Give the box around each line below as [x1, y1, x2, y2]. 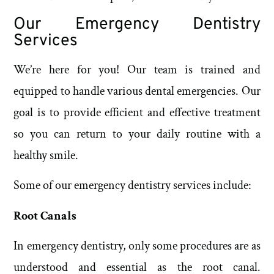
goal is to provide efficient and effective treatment [13, 104, 261, 120]
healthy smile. [13, 147, 79, 163]
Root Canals [13, 207, 77, 224]
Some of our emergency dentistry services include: [13, 177, 252, 194]
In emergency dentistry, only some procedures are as [13, 238, 261, 254]
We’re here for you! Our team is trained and [13, 61, 261, 78]
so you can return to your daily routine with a [13, 125, 261, 142]
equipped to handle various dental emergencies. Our [13, 83, 261, 99]
